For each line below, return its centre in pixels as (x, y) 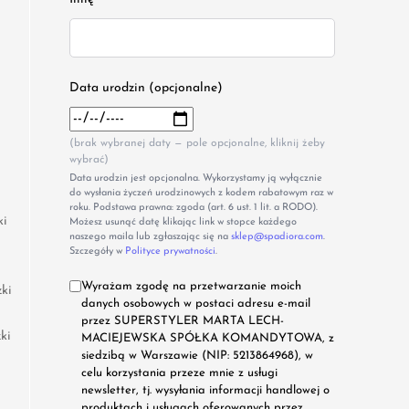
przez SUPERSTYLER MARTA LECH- (182, 321)
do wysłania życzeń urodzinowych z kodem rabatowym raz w (201, 194)
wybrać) (89, 160)
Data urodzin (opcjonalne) (146, 88)
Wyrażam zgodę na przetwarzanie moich (191, 287)
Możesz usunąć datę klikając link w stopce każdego (183, 223)
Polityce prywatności (170, 252)
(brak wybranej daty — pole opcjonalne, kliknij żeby (197, 144)
